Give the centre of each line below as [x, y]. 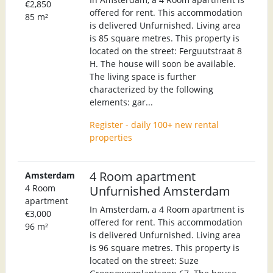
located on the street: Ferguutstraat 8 [166, 51]
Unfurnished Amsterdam [160, 190]
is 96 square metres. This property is [165, 247]
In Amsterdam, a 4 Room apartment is [167, 209]
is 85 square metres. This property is [165, 38]
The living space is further [143, 76]
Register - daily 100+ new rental [154, 124]
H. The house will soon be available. [163, 63]
